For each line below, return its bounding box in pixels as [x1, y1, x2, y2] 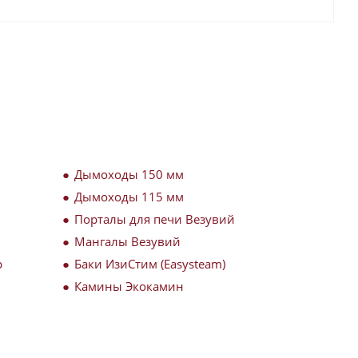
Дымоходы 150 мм [74, 166, 184, 182]
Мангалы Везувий [74, 233, 181, 249]
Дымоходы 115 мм [74, 189, 184, 205]
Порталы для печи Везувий [74, 211, 235, 227]
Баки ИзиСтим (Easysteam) [74, 256, 225, 272]
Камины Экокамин [74, 278, 184, 294]
